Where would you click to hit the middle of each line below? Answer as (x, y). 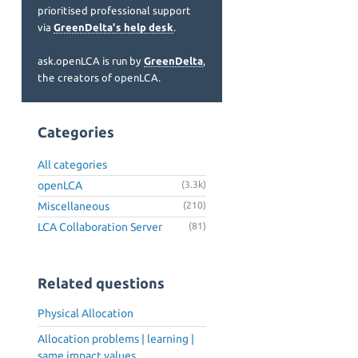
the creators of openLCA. (99, 78)
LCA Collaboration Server (100, 227)
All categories (72, 164)
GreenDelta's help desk (113, 27)
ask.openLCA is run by (91, 61)
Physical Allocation (86, 314)
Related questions (101, 283)
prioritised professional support (114, 10)
